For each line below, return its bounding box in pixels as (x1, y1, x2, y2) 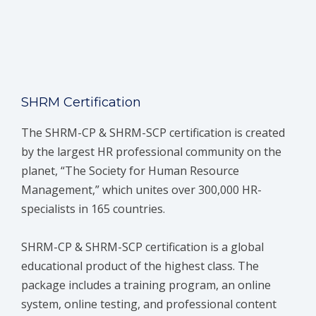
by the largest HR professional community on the (21, 144, 281, 160)
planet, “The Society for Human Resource (21, 163, 239, 179)
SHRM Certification (21, 95, 141, 111)
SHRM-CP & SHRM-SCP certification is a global (21, 239, 264, 255)
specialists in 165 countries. (21, 201, 165, 217)
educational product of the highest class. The (21, 258, 259, 274)
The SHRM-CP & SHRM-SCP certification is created (21, 125, 285, 141)
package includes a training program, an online (21, 277, 271, 293)
